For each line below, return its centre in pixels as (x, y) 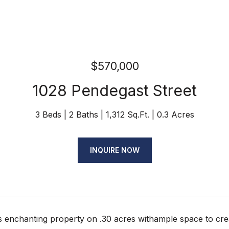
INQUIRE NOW (114, 150)
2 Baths (83, 114)
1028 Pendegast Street (114, 90)
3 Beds (48, 114)
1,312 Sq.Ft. (127, 114)
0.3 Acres (175, 114)
